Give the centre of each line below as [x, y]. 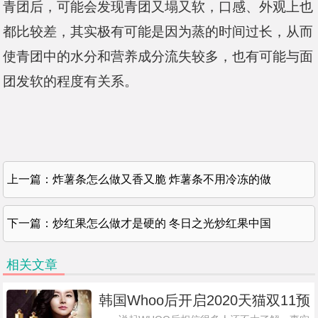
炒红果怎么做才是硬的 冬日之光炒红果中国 [162, 224]
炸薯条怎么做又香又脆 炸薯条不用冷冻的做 [162, 180]
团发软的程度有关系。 [71, 82]
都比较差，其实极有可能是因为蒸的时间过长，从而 [158, 32]
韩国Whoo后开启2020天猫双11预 [204, 301]
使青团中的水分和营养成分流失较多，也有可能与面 [158, 57]
